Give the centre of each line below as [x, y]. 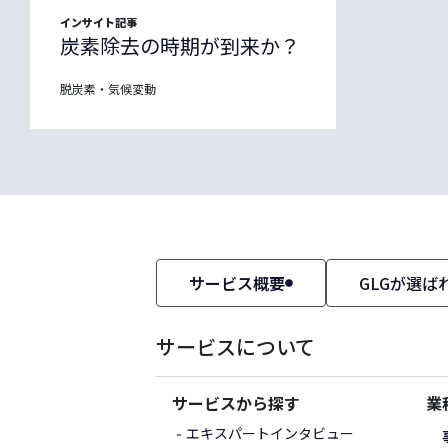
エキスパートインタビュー [270, 434]
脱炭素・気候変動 [108, 90]
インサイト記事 [98, 23]
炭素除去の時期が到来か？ [180, 47]
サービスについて [235, 348]
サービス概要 [237, 283]
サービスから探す [236, 405]
